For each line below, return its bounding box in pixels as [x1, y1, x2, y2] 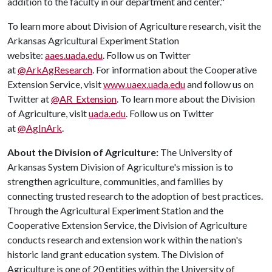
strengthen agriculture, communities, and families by [7, 175, 223, 187]
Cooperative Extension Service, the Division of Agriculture [7, 219, 247, 231]
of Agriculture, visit [7, 107, 89, 119]
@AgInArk [18, 122, 62, 134]
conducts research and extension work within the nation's [7, 234, 242, 245]
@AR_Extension [51, 93, 117, 104]
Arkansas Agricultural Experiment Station [7, 35, 179, 46]
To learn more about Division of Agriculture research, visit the [7, 20, 261, 32]
